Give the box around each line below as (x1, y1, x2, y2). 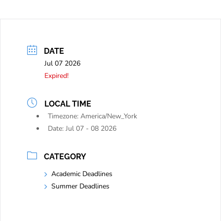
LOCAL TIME (44, 99, 91, 109)
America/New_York (80, 111, 137, 121)
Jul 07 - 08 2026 (66, 124, 116, 134)
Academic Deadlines (51, 169, 112, 179)
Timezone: (48, 111, 80, 121)
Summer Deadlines (51, 182, 110, 191)
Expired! (44, 71, 69, 81)
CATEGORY (44, 152, 86, 162)
